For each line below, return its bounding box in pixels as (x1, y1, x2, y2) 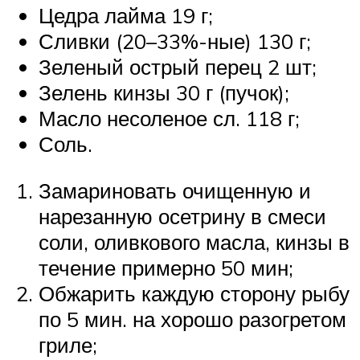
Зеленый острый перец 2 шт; (39, 53, 317, 80)
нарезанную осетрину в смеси (39, 202, 326, 229)
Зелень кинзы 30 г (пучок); (39, 79, 289, 105)
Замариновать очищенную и (39, 177, 311, 203)
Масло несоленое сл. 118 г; (39, 104, 300, 131)
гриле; (39, 331, 97, 358)
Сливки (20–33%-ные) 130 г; (39, 27, 311, 54)
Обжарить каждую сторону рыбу (39, 280, 350, 306)
